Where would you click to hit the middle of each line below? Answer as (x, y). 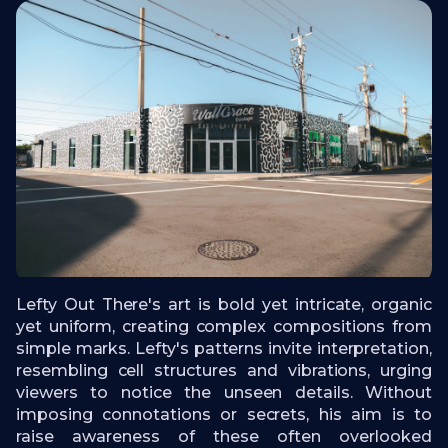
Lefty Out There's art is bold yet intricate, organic (224, 305)
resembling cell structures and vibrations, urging (224, 371)
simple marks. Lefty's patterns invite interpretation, (224, 349)
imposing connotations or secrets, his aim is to (224, 415)
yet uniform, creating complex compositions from (224, 327)
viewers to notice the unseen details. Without (224, 393)
